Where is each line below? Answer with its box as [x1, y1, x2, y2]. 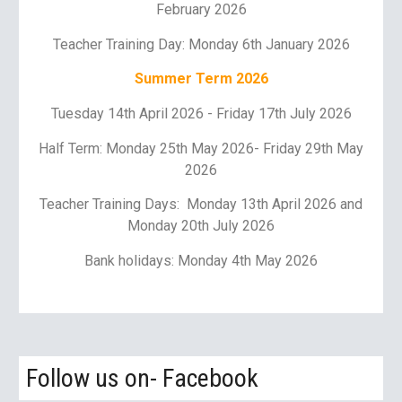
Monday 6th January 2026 [188, 35, 350, 53]
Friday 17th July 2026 [215, 104, 352, 122]
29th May [305, 139, 363, 157]
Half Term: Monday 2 [39, 139, 168, 157]
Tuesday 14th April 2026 [50, 104, 207, 122]
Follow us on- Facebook [26, 363, 259, 393]
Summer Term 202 [134, 70, 260, 88]
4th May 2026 [232, 251, 318, 269]
